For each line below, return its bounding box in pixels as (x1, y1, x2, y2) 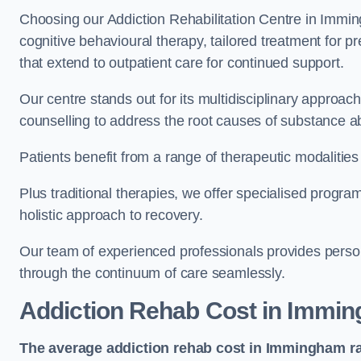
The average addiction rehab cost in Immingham (19, 340, 346, 357)
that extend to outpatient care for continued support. (19, 55, 344, 72)
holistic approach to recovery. (19, 207, 207, 224)
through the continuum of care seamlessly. (19, 265, 285, 282)
